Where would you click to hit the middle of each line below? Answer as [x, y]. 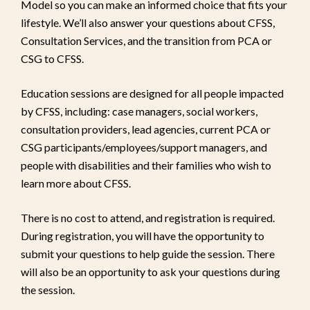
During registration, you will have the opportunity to [143, 235]
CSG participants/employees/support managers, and [144, 147]
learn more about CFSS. [76, 183]
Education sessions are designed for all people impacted [152, 93]
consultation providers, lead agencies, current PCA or [146, 129]
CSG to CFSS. [52, 58]
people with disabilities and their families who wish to [146, 165]
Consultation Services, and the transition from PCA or [146, 40]
